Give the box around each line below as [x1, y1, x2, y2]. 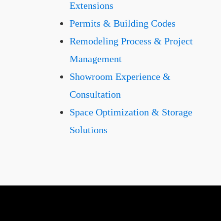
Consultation [70, 89, 121, 100]
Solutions [70, 124, 108, 135]
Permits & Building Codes [70, 18, 176, 29]
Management [70, 53, 122, 64]
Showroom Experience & [70, 71, 171, 82]
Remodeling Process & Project [70, 36, 193, 46]
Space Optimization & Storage [70, 107, 192, 117]
